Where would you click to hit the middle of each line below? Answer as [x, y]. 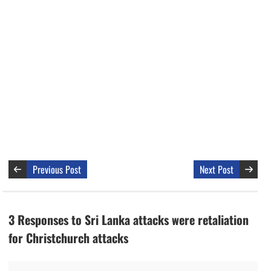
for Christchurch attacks [68, 238]
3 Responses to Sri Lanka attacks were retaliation [129, 220]
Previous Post [57, 170]
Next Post [217, 170]
